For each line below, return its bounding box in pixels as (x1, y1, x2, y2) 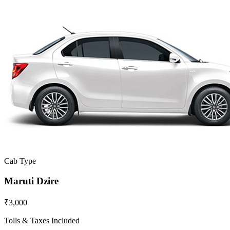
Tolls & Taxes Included (4, 216, 80, 225)
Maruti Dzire (4, 175, 59, 186)
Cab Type (4, 157, 36, 166)
